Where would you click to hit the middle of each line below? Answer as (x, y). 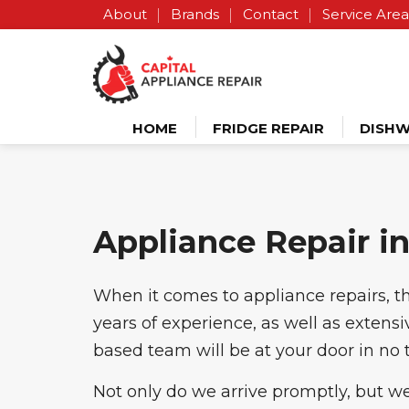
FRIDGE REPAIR (268, 129)
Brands (195, 14)
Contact (271, 14)
